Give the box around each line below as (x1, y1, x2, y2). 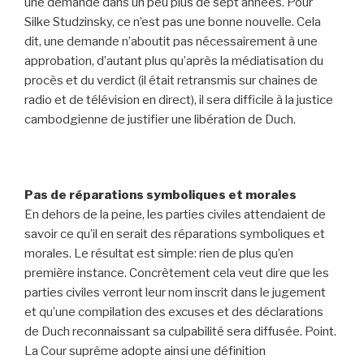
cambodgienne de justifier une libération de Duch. (24, 111, 296, 127)
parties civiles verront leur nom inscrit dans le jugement (24, 284, 326, 300)
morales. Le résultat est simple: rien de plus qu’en (24, 245, 293, 261)
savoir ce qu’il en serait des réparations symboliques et (24, 226, 325, 241)
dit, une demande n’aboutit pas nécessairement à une (24, 33, 318, 49)
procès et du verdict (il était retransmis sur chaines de (24, 72, 318, 88)
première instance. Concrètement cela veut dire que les (24, 265, 329, 280)
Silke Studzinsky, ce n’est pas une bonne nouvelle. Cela (24, 14, 321, 29)
